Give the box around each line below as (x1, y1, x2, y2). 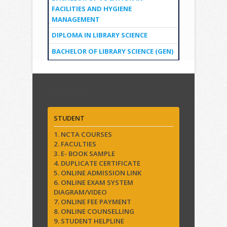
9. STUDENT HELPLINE (54, 216, 124, 225)
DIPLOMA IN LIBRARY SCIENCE (51, 30, 147, 40)
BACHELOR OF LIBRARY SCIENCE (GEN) (51, 46, 173, 56)
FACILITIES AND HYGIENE (51, 4, 132, 13)
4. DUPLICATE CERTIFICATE (54, 158, 140, 168)
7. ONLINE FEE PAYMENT (54, 197, 131, 206)
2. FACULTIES (54, 139, 96, 148)
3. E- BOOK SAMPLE (54, 148, 115, 158)
